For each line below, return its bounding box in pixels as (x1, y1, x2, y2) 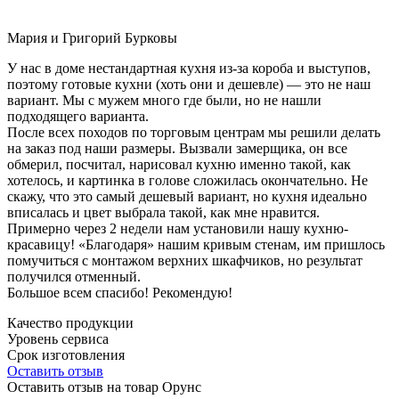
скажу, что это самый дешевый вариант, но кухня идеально (7, 188, 367, 204)
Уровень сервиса (7, 330, 109, 346)
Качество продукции (7, 314, 134, 330)
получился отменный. (7, 268, 141, 284)
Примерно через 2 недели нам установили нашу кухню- (7, 220, 348, 236)
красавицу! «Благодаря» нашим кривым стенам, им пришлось (7, 236, 385, 252)
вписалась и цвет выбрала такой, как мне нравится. (7, 204, 320, 220)
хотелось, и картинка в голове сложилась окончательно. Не (7, 172, 368, 188)
